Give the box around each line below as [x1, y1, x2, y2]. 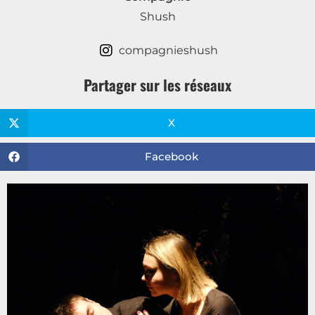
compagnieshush [118, 43, 218, 57]
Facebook [145, 150, 198, 164]
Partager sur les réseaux [84, 73, 231, 96]
